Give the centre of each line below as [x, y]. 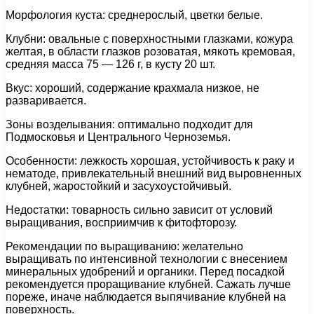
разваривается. [46, 100]
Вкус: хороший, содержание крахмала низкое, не [132, 88]
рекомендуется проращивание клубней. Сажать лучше [148, 284]
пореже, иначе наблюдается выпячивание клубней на [146, 296]
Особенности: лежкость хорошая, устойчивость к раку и [150, 161]
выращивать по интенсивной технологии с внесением [146, 259]
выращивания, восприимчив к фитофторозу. [121, 222]
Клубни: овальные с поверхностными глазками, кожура [149, 39]
